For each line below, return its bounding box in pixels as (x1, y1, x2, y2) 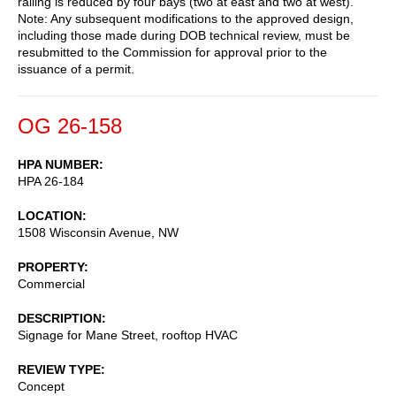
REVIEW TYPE (18, 362, 101, 377)
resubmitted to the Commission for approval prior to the (18, 44, 327, 59)
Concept (18, 378, 65, 393)
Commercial (18, 276, 85, 291)
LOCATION (18, 208, 82, 223)
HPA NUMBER (18, 156, 99, 171)
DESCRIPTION (18, 310, 102, 325)
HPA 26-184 (18, 173, 84, 188)
